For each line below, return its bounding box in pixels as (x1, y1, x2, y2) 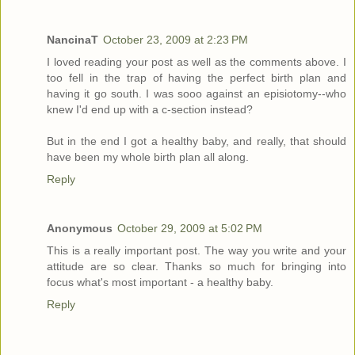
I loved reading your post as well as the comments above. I (47, 55, 346, 69)
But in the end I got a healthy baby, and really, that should (47, 135, 346, 148)
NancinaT (47, 33, 98, 47)
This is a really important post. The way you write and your (47, 244, 346, 258)
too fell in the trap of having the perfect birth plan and (47, 71, 346, 85)
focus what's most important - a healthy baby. (47, 276, 273, 289)
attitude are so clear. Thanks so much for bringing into (47, 260, 346, 273)
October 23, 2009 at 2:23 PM (103, 33, 248, 47)
